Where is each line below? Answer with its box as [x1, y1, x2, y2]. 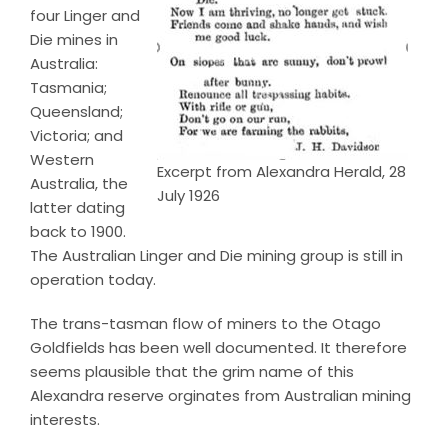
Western [29, 149, 94, 171]
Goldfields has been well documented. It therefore [29, 337, 407, 359]
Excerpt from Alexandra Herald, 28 [157, 161, 407, 183]
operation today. [29, 269, 156, 291]
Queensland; [29, 101, 123, 123]
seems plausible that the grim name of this [29, 361, 354, 383]
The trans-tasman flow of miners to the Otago [29, 313, 381, 335]
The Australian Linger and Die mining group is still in [29, 245, 403, 267]
